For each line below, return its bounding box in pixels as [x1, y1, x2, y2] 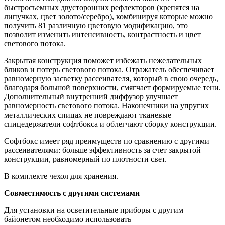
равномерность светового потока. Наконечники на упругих [4, 101, 209, 110]
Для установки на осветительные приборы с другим [4, 206, 183, 215]
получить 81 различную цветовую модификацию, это [4, 21, 188, 30]
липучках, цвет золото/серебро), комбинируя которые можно [4, 12, 213, 21]
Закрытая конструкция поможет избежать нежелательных [4, 56, 202, 65]
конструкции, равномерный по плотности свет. [4, 155, 167, 164]
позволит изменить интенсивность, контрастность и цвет [4, 30, 201, 39]
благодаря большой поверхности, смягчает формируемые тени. [4, 83, 221, 92]
